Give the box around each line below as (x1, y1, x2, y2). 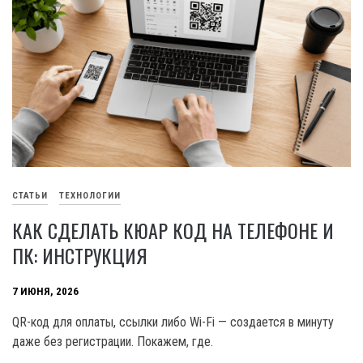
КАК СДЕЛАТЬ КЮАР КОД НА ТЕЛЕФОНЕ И (12, 215, 334, 245)
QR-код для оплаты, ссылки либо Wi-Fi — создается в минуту (12, 314, 334, 330)
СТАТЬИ (12, 190, 48, 201)
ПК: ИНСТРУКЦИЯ (12, 240, 147, 270)
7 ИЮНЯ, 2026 (12, 284, 79, 297)
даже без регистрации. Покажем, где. (12, 333, 213, 349)
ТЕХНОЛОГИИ (59, 190, 121, 201)
